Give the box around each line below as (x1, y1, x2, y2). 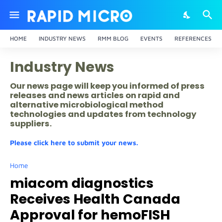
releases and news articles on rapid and (10, 90, 180, 101)
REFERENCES (174, 35, 212, 42)
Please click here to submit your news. (10, 138, 138, 147)
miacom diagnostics (10, 174, 154, 192)
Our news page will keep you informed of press (10, 80, 205, 92)
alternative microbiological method (10, 99, 164, 111)
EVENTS (140, 35, 163, 42)
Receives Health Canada (10, 190, 180, 208)
